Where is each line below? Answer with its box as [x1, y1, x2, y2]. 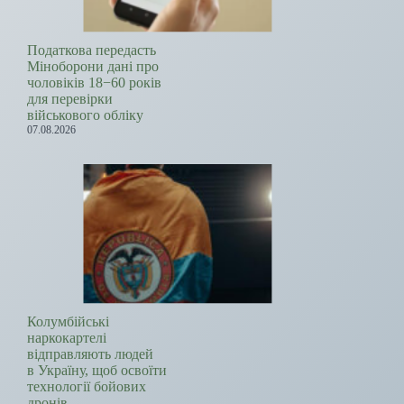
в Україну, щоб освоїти [27, 363, 167, 379]
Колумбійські [27, 314, 109, 330]
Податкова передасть [27, 42, 156, 59]
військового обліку [27, 107, 143, 124]
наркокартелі [27, 330, 106, 346]
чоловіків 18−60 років [27, 75, 161, 91]
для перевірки [27, 91, 113, 107]
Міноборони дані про [27, 59, 159, 75]
